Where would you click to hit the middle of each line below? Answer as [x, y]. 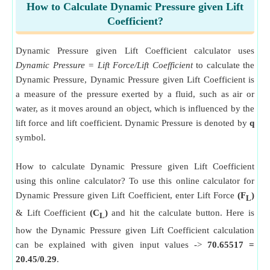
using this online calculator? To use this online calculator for [135, 181]
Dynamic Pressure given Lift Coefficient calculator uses [135, 51]
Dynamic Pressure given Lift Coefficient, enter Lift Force [127, 195]
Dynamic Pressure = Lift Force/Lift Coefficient [104, 65]
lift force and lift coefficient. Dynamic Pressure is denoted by [133, 123]
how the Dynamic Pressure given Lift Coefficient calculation [135, 230]
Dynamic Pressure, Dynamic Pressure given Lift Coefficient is [135, 80]
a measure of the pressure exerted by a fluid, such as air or [135, 94]
